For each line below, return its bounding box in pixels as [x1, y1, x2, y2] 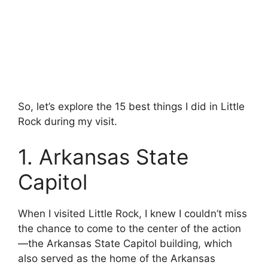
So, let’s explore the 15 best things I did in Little [18, 100, 245, 112]
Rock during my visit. [18, 115, 117, 127]
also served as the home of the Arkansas [18, 252, 215, 265]
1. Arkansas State [18, 144, 188, 170]
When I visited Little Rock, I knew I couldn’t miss [18, 208, 247, 220]
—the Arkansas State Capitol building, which [18, 237, 232, 250]
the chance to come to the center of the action [18, 223, 241, 235]
